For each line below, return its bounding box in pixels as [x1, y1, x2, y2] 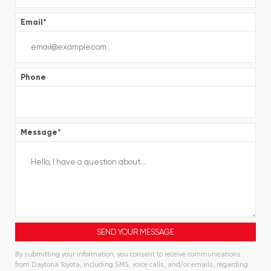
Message [20, 126, 57, 137]
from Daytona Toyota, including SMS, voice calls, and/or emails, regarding [15, 258, 248, 269]
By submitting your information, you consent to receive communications [15, 248, 241, 258]
